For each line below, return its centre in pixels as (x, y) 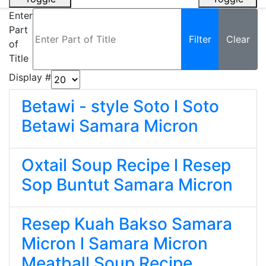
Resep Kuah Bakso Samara (127, 224)
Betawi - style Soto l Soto (120, 106)
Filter (200, 39)
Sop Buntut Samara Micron (127, 185)
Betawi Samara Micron (110, 126)
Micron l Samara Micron (115, 243)
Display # (30, 77)
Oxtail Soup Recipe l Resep (126, 165)
